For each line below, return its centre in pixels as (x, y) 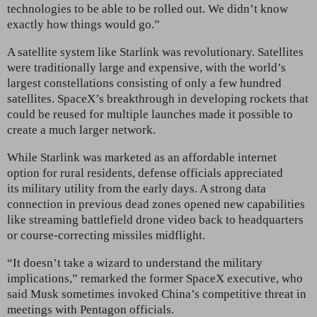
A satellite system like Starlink (83, 52)
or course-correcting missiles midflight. (106, 235)
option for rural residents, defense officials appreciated (145, 173)
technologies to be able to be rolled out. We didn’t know (148, 8)
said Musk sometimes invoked (83, 294)
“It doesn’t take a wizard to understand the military (135, 263)
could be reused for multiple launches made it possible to (150, 114)
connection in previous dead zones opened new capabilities (156, 204)
